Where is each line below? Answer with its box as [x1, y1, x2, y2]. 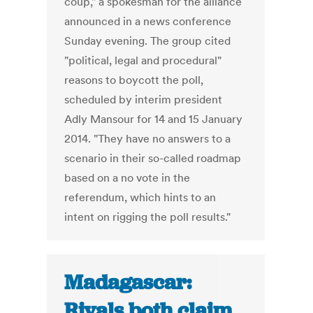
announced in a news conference [64, 14, 232, 29]
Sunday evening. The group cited [64, 34, 231, 48]
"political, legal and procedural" [64, 53, 222, 68]
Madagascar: [64, 269, 192, 296]
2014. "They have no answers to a [64, 131, 231, 146]
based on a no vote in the [64, 170, 191, 185]
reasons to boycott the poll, [64, 73, 204, 87]
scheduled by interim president [64, 92, 223, 107]
